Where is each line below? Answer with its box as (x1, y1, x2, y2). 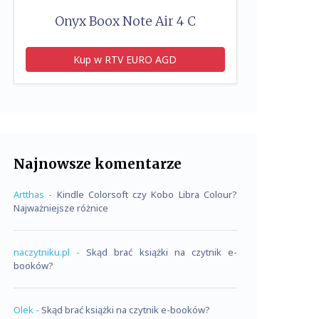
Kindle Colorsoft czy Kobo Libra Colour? (56, 188, 237, 201)
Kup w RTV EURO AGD (73, 53, 177, 66)
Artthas (14, 188, 44, 201)
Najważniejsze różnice (14, 202, 108, 214)
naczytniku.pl (14, 246, 70, 258)
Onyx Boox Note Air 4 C (54, 14, 196, 29)
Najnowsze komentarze (14, 155, 182, 172)
